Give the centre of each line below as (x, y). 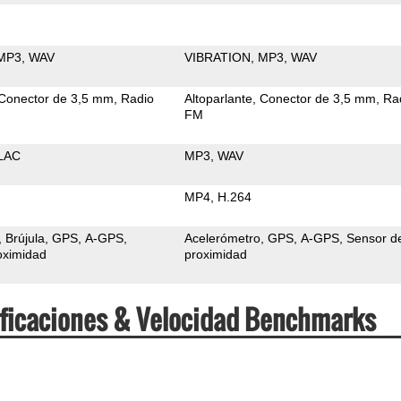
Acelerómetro (223, 238)
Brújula (26, 238)
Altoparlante (219, 98)
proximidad (216, 254)
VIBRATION (218, 57)
